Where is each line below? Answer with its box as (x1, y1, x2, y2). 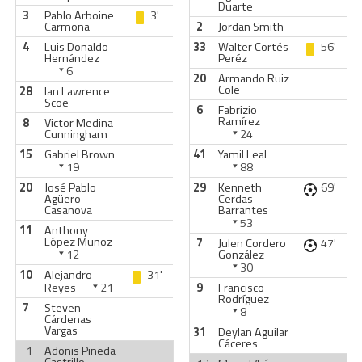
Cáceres (217, 335, 258, 352)
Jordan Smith (217, 18, 284, 36)
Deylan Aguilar (217, 323, 288, 341)
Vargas (44, 322, 78, 339)
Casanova (44, 201, 92, 219)
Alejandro (44, 266, 92, 284)
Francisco (217, 279, 264, 297)
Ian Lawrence (44, 82, 110, 100)
